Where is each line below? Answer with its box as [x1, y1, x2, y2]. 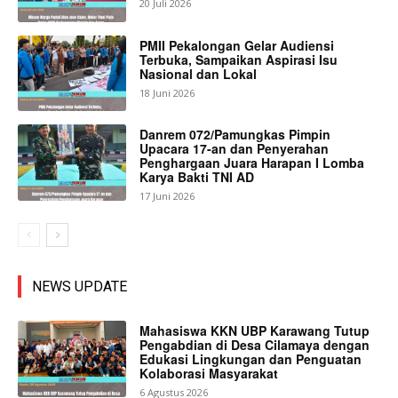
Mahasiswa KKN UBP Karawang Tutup [139, 321, 370, 339]
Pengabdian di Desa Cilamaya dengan [139, 335, 370, 354]
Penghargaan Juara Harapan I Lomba [139, 154, 365, 172]
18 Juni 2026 [139, 85, 195, 99]
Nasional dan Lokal [139, 64, 258, 83]
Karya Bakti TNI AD [139, 168, 255, 187]
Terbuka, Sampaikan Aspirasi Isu [139, 50, 338, 68]
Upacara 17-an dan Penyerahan [139, 139, 330, 158]
